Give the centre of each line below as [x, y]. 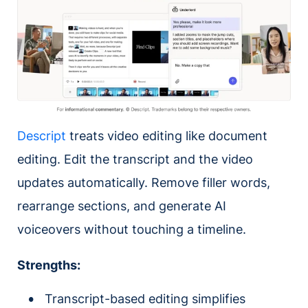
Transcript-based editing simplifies [145, 298]
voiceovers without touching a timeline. [132, 229]
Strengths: [49, 265]
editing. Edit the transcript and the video [135, 159]
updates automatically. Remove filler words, [144, 182]
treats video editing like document [167, 135]
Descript [42, 135]
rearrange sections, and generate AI [122, 206]
